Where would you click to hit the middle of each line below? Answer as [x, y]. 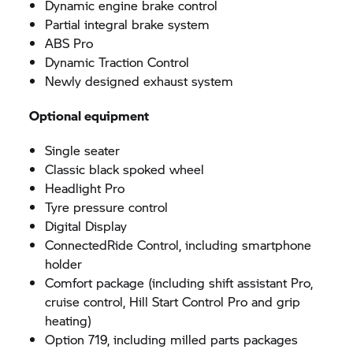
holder [64, 264]
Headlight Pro [85, 188]
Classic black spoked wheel [125, 169]
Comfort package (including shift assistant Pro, [179, 282]
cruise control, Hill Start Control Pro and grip [173, 301]
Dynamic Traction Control [117, 62]
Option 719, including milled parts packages [172, 339]
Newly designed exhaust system [139, 81]
